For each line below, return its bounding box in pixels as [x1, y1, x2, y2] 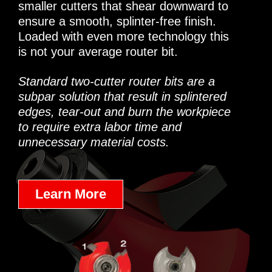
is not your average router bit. [18, 45, 178, 58]
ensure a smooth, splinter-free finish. [18, 15, 216, 28]
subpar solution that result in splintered [18, 90, 226, 103]
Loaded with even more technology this [18, 30, 229, 43]
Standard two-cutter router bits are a [18, 75, 215, 88]
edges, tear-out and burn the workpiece [18, 105, 231, 118]
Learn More [35, 186, 106, 202]
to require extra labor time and [18, 120, 182, 134]
